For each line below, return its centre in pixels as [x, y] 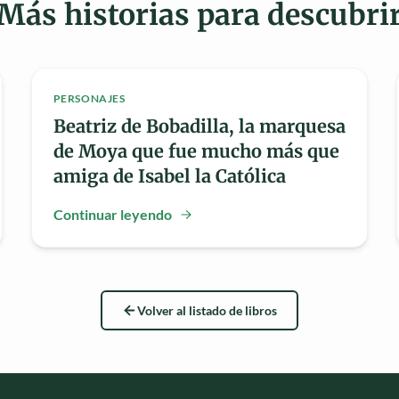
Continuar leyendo [112, 215]
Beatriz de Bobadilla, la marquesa [199, 126]
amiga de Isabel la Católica [169, 176]
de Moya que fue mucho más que [196, 151]
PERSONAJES [89, 99]
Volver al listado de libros [207, 310]
